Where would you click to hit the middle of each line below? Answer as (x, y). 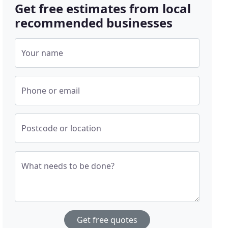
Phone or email (51, 91)
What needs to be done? (68, 166)
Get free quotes (107, 220)
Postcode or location (62, 129)
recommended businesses (94, 23)
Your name (42, 53)
